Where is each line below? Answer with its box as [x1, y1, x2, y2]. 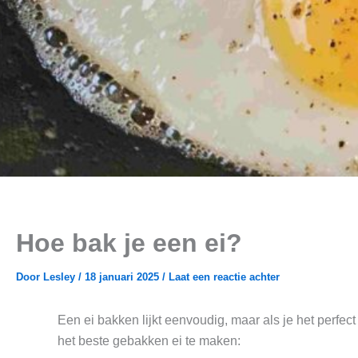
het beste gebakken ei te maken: [58, 334, 241, 348]
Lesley [43, 271, 78, 283]
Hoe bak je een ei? [16, 229, 242, 257]
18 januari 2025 [85, 271, 162, 283]
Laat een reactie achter [169, 271, 280, 283]
